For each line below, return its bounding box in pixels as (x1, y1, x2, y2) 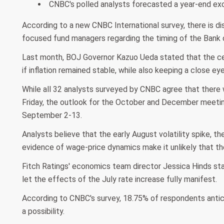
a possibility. (22, 206, 64, 216)
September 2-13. (22, 110, 82, 120)
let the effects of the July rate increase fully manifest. (22, 174, 217, 184)
